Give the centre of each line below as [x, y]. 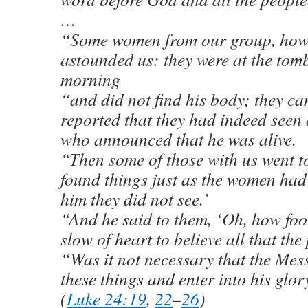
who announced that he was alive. [178, 139]
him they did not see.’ [135, 199]
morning [90, 79]
